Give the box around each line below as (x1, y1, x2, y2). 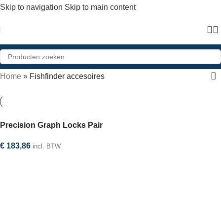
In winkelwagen (6, 156, 53, 164)
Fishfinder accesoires (30, 72, 105, 80)
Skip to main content (65, 3, 136, 11)
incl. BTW (33, 142, 61, 150)
